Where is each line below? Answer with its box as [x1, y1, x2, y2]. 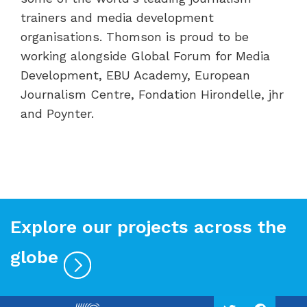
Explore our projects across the [10, 217, 286, 237]
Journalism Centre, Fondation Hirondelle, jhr [21, 87, 284, 101]
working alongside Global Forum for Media [21, 49, 270, 63]
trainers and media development [21, 10, 214, 25]
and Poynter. [21, 106, 94, 121]
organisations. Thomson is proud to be [21, 29, 249, 44]
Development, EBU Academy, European [21, 68, 250, 82]
